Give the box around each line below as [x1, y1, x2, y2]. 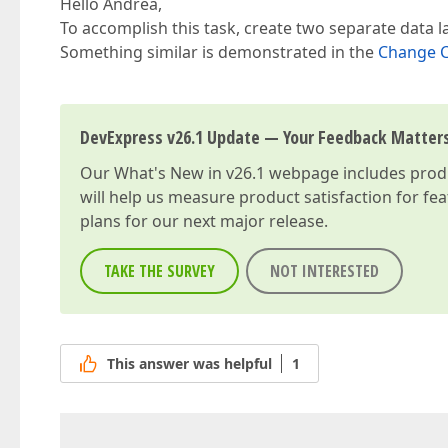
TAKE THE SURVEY [104, 260, 215, 282]
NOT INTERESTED [270, 260, 379, 282]
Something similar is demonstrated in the [60, 41, 378, 63]
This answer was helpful [107, 354, 272, 374]
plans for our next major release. [80, 210, 328, 232]
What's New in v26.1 [114, 162, 265, 184]
